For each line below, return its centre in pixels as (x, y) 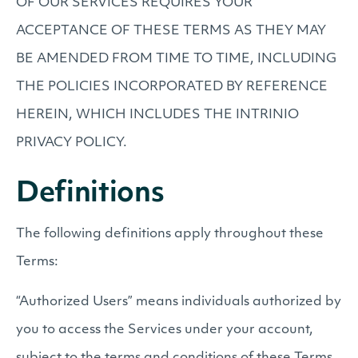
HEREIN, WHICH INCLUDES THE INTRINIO (157, 115)
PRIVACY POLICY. (72, 143)
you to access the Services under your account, (165, 330)
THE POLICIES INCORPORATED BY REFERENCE (172, 87)
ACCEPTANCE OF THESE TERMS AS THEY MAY (171, 31)
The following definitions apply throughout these (170, 234)
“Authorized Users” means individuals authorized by (179, 302)
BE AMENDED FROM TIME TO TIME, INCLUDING (176, 59)
